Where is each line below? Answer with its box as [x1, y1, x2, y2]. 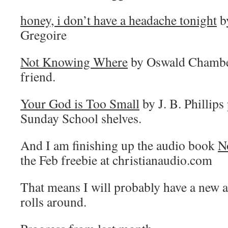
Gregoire [20, 26, 67, 43]
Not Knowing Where [20, 53, 128, 70]
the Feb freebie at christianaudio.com [20, 151, 212, 168]
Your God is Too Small [20, 95, 139, 112]
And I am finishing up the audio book [20, 136, 218, 154]
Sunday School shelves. [20, 109, 141, 127]
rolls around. [20, 193, 87, 210]
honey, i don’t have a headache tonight [20, 11, 217, 28]
